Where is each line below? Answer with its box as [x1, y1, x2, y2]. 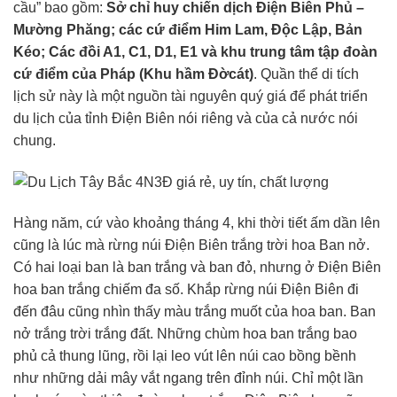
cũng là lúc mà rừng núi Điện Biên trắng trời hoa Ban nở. [13, 237, 370, 253]
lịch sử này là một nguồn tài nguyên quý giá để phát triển [13, 88, 368, 104]
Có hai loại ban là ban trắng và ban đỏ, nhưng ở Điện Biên [13, 259, 381, 275]
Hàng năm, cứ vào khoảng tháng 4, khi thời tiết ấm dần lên [13, 214, 380, 230]
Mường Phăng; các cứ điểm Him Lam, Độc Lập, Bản [13, 21, 362, 37]
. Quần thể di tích [253, 66, 359, 82]
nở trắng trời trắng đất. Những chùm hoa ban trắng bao [13, 325, 357, 341]
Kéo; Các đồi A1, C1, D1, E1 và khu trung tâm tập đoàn [13, 43, 378, 59]
